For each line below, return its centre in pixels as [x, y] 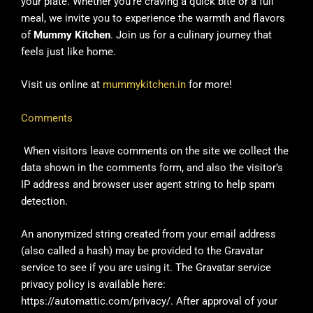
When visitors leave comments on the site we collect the [156, 151]
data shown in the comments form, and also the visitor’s [152, 168]
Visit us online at [62, 85]
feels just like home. [68, 52]
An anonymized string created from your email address [148, 234]
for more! [209, 85]
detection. [44, 202]
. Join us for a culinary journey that [191, 35]
